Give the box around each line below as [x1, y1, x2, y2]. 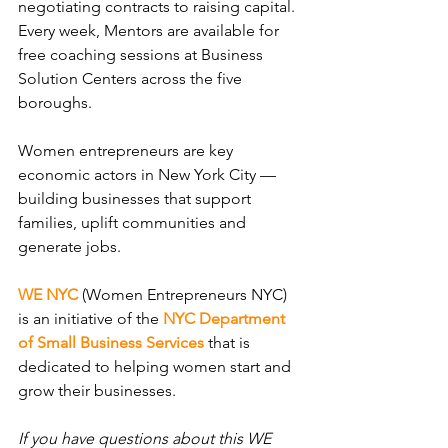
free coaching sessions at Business [18, 45, 267, 64]
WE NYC [18, 285, 78, 304]
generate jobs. [18, 237, 121, 256]
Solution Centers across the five [18, 69, 246, 88]
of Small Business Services [18, 333, 204, 352]
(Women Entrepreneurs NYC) [82, 285, 291, 304]
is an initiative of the [18, 309, 163, 328]
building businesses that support [18, 189, 255, 208]
